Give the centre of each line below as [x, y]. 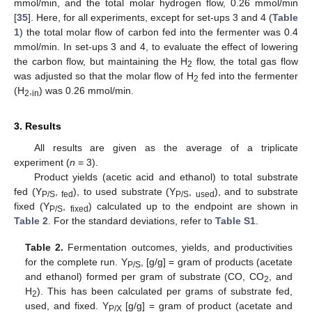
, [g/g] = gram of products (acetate [216, 262]
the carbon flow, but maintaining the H [101, 62]
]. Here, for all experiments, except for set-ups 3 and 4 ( [150, 18]
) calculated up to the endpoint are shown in [193, 206]
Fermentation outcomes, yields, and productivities [178, 248]
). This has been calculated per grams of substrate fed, [165, 291]
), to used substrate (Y [124, 192]
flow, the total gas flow [245, 62]
